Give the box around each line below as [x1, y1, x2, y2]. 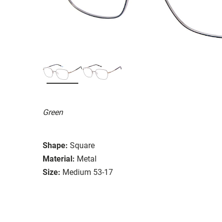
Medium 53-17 [62, 167, 113, 177]
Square [70, 140, 95, 150]
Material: [43, 154, 75, 164]
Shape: [43, 140, 68, 150]
